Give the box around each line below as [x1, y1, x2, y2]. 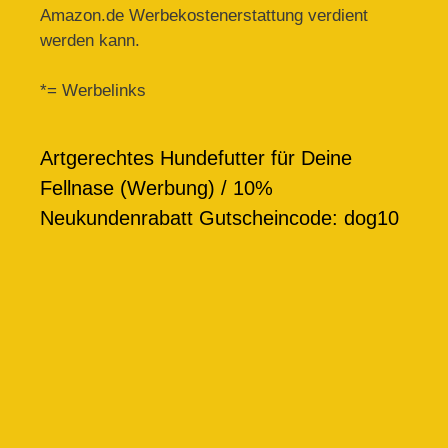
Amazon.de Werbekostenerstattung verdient [40, 5, 368, 25]
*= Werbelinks [40, 81, 146, 101]
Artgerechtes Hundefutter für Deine [40, 147, 352, 170]
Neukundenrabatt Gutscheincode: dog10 [40, 207, 399, 230]
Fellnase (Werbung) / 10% [40, 177, 273, 200]
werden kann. [40, 30, 140, 50]
